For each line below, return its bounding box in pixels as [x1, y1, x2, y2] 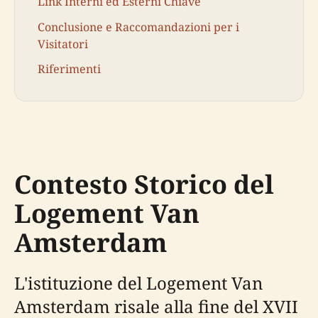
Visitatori [38, 35, 88, 52]
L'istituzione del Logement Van [14, 271, 263, 295]
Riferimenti [38, 60, 101, 77]
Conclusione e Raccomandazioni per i [38, 18, 239, 35]
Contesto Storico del [14, 167, 274, 202]
